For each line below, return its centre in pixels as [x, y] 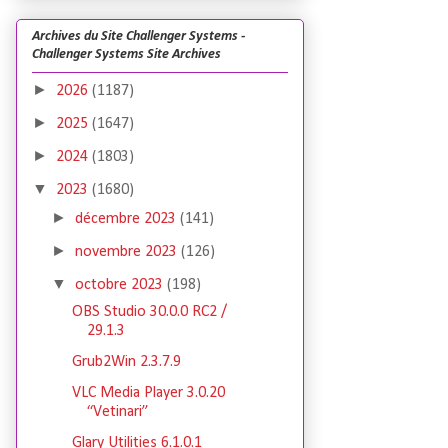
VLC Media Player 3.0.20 [148, 393]
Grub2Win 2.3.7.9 [126, 362]
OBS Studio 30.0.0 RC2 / [149, 312]
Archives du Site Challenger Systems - [138, 37]
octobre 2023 [121, 285]
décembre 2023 [128, 219]
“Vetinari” [117, 412]
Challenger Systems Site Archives [126, 55]
